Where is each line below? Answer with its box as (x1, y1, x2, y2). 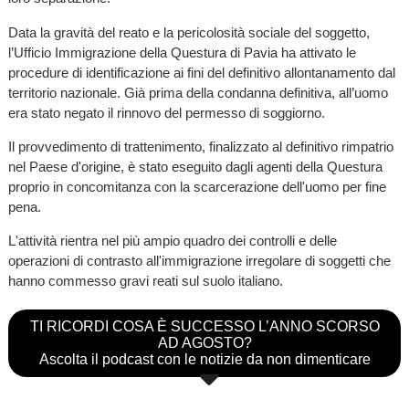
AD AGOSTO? (157, 334, 252, 351)
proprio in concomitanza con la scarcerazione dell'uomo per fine (7, 178, 386, 194)
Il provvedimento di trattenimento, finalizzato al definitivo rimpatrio (7, 138, 393, 154)
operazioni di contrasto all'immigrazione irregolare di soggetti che (7, 252, 391, 268)
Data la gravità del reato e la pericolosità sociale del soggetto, (7, 24, 370, 40)
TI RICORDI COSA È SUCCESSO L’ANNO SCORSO (29, 318, 380, 334)
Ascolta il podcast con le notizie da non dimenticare (38, 351, 371, 367)
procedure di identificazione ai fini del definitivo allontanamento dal (7, 64, 395, 80)
